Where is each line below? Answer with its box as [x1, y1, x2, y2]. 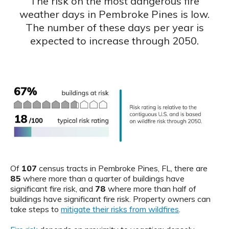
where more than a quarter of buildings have [21, 173, 185, 184]
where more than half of [106, 183, 196, 194]
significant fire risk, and [10, 183, 95, 194]
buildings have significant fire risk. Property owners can [10, 193, 211, 204]
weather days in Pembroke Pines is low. [19, 7, 210, 20]
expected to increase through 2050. [30, 34, 199, 47]
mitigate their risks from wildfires [61, 203, 179, 214]
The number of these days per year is [25, 20, 204, 34]
